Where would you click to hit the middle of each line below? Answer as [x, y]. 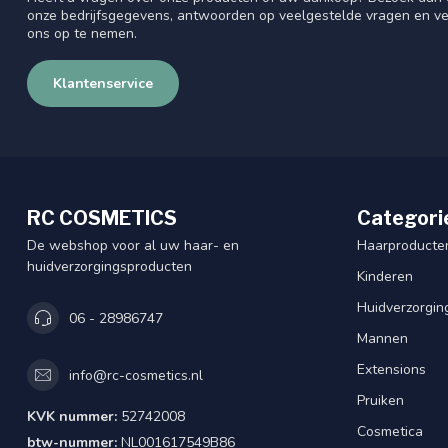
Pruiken [380, 401]
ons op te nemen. [82, 34]
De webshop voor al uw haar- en [133, 246]
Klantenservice [103, 84]
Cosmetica [390, 432]
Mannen [382, 339]
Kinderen [385, 277]
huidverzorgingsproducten [109, 267]
